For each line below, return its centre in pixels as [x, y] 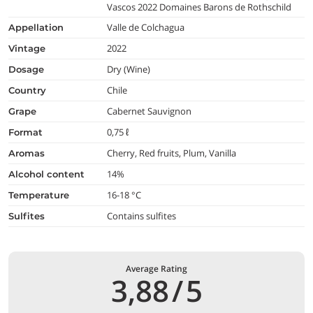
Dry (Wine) [129, 69]
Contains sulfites [142, 216]
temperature [41, 195]
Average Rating [156, 268]
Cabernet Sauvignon [150, 111]
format [28, 132]
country [30, 90]
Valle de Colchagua [146, 27]
